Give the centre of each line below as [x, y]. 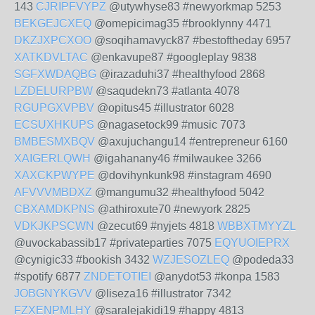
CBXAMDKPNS [54, 209]
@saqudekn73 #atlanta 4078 [166, 91]
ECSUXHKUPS [54, 125]
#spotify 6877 [49, 277]
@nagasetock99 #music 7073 [170, 125]
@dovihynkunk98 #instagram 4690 [183, 175]
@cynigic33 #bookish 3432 [83, 260]
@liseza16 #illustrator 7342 [162, 294]
